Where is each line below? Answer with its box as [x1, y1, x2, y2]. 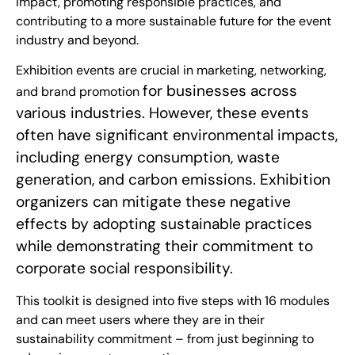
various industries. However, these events [16, 103, 309, 124]
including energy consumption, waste [16, 147, 280, 168]
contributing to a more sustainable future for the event [16, 12, 331, 29]
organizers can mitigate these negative [16, 192, 291, 212]
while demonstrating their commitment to [16, 236, 313, 257]
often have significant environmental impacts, [16, 125, 338, 146]
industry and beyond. [16, 31, 139, 48]
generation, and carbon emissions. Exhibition [16, 170, 330, 190]
